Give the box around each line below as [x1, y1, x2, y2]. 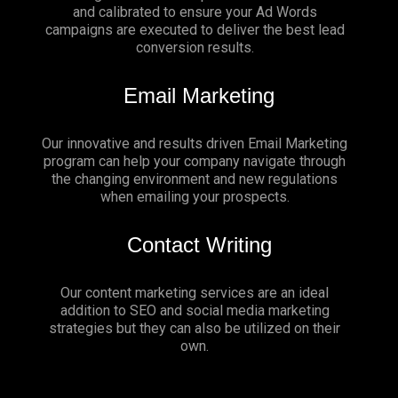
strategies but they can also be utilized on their [49, 320, 340, 338]
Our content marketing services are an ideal [60, 284, 329, 302]
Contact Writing [126, 233, 272, 258]
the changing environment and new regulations [52, 171, 338, 188]
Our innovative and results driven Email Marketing [42, 135, 347, 153]
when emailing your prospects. [99, 188, 290, 206]
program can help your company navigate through [44, 153, 346, 171]
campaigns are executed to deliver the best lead [44, 21, 345, 39]
